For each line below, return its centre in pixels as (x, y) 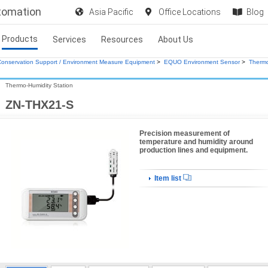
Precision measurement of (185, 133)
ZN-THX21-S (39, 104)
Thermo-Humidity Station (39, 85)
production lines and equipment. (194, 150)
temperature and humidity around (196, 141)
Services (69, 39)
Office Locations (190, 12)
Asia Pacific (111, 12)
